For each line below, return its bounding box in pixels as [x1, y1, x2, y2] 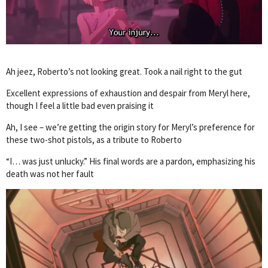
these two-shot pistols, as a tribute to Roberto [6, 133, 182, 145]
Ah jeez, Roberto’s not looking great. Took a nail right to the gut [6, 65, 242, 77]
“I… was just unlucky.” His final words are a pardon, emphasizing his [6, 155, 255, 167]
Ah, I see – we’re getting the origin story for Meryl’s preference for [6, 121, 255, 133]
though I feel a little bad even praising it [6, 99, 154, 111]
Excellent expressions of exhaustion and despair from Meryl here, [6, 87, 250, 99]
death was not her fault [6, 167, 94, 179]
